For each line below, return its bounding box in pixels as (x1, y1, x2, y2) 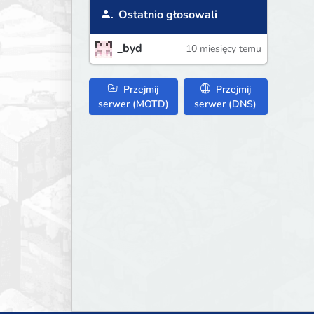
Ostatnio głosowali (116, 7, 217, 23)
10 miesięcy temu (185, 42, 261, 56)
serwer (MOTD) (97, 97, 169, 111)
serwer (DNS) (194, 97, 257, 111)
